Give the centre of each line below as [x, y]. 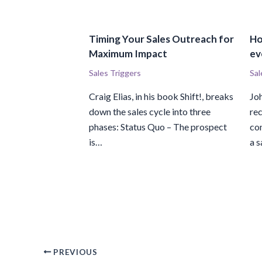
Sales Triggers [115, 73]
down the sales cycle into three [150, 112]
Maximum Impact [128, 54]
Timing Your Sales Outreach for [161, 39]
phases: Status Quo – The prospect [158, 127]
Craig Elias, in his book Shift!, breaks [161, 96]
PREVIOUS [74, 252]
